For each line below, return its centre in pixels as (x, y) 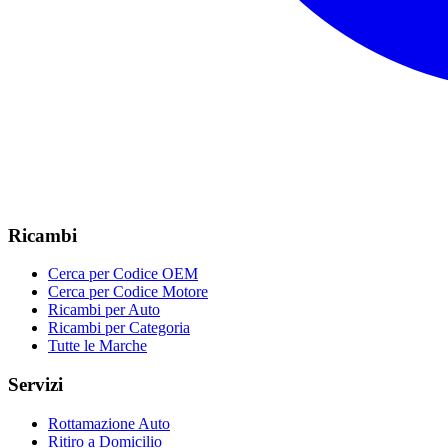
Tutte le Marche (97, 346)
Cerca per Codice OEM (123, 274)
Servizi (35, 385)
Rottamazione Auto (109, 423)
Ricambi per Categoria (119, 328)
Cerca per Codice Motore (128, 292)
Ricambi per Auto (104, 310)
